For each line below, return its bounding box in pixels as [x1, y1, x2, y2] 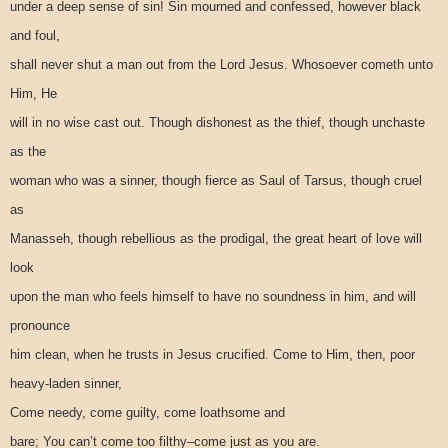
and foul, [10, 27, 60, 43]
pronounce [10, 317, 70, 333]
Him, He [10, 85, 57, 101]
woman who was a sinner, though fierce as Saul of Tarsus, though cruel [10, 172, 422, 188]
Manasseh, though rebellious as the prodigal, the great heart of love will [10, 230, 422, 246]
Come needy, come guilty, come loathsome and [10, 404, 285, 420]
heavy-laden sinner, [10, 375, 122, 391]
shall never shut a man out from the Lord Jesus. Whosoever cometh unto [10, 56, 433, 72]
